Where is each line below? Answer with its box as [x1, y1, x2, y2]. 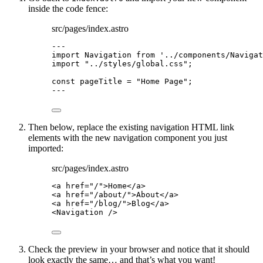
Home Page [141, 77, 183, 86]
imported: [28, 143, 63, 154]
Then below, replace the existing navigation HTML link [28, 122, 234, 133]
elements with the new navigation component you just [28, 133, 227, 143]
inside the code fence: [28, 4, 108, 14]
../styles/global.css [89, 59, 183, 69]
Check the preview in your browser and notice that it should [28, 244, 249, 255]
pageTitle [80, 77, 122, 86]
